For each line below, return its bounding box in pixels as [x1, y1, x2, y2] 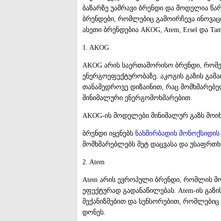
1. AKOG [82, 43, 109, 51]
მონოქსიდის [179, 129, 220, 137]
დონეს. [82, 208, 106, 216]
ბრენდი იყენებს [82, 129, 135, 137]
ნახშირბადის [135, 129, 177, 137]
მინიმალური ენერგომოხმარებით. [82, 94, 192, 102]
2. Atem [82, 158, 105, 166]
